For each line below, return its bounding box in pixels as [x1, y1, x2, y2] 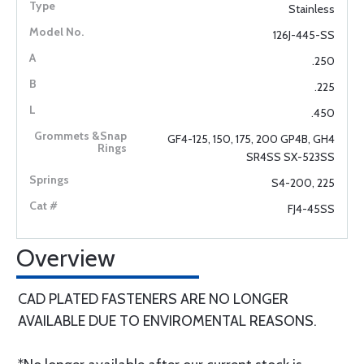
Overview [16, 243, 115, 273]
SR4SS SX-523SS [246, 149, 335, 164]
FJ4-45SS [288, 201, 335, 216]
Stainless [288, 2, 335, 16]
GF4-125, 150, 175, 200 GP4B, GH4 [167, 132, 335, 146]
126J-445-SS [273, 28, 335, 42]
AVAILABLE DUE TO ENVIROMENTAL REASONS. [18, 312, 317, 330]
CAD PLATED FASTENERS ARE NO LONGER [18, 290, 288, 308]
